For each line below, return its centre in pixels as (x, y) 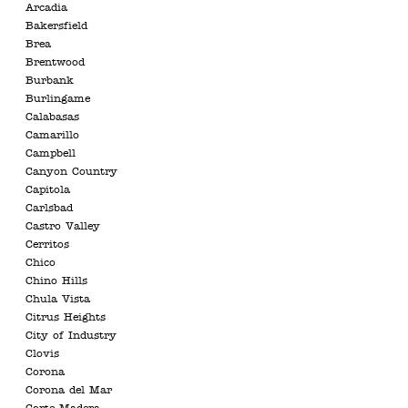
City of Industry (71, 336)
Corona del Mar (69, 391)
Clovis (42, 354)
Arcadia (46, 8)
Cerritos (47, 245)
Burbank (50, 81)
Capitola (48, 190)
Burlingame (58, 99)
